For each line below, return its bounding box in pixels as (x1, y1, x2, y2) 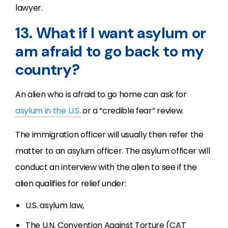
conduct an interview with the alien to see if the (15, 161, 197, 173)
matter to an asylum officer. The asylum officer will (15, 145, 210, 157)
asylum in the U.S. (15, 105, 81, 117)
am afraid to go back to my (15, 41, 204, 61)
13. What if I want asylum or (15, 23, 207, 43)
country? (15, 60, 80, 79)
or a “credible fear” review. (80, 105, 184, 117)
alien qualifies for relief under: (15, 178, 126, 189)
